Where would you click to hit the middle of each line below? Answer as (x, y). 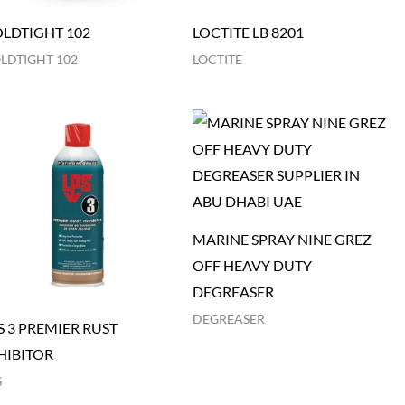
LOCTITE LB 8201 (248, 32)
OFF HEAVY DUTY (252, 266)
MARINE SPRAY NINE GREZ (282, 240)
